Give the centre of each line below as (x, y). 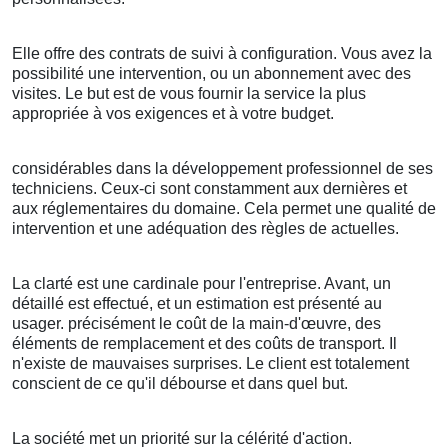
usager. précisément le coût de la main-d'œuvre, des (196, 324)
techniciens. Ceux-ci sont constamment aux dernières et (209, 189)
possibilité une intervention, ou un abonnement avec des (211, 74)
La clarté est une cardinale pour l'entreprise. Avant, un (201, 284)
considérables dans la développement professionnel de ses (222, 169)
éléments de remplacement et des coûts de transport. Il (204, 344)
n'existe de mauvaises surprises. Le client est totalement (210, 364)
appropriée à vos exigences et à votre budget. (173, 114)
